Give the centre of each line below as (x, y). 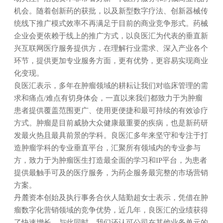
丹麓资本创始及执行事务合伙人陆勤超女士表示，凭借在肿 (111, 198)
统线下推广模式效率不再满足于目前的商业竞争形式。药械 (111, 23)
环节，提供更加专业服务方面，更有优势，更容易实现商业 (111, 61)
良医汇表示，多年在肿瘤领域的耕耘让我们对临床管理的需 (111, 86)
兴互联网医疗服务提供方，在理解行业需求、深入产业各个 (111, 48)
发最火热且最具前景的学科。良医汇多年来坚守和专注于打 (111, 135)
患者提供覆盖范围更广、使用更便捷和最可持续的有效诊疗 (111, 111)
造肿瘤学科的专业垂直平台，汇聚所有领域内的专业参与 (107, 148)
